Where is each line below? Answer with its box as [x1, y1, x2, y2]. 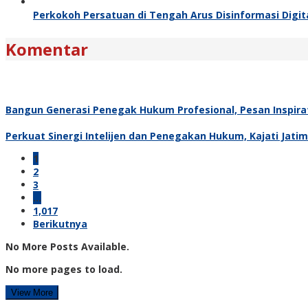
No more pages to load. [5, 262, 122, 276]
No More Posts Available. [5, 239, 129, 253]
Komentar [5, 37, 88, 60]
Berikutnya [33, 217, 87, 230]
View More [11, 287, 53, 298]
